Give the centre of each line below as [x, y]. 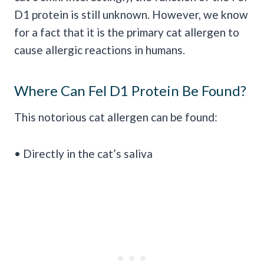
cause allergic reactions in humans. [100, 50]
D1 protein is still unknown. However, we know [131, 15]
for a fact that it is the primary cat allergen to [127, 32]
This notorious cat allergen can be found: [116, 117]
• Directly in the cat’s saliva [83, 154]
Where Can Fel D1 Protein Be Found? [130, 91]
